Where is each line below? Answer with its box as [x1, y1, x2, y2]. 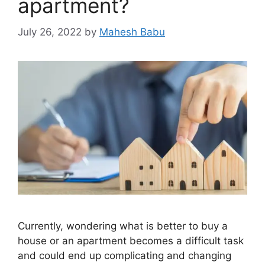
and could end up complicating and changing [18, 249, 231, 261]
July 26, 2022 [18, 25, 82, 38]
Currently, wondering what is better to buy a [18, 219, 228, 232]
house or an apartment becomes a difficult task [18, 234, 244, 247]
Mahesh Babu [99, 25, 165, 38]
